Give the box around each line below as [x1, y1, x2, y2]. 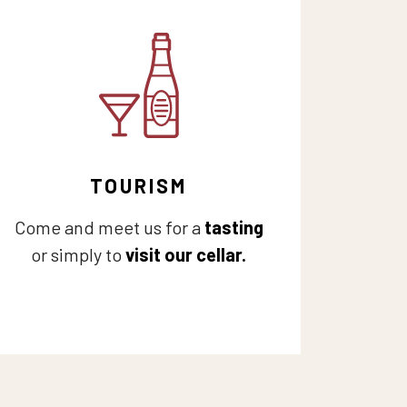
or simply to [31, 243, 125, 265]
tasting [203, 216, 263, 238]
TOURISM [90, 174, 187, 197]
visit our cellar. [125, 243, 246, 265]
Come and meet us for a [14, 216, 204, 238]
